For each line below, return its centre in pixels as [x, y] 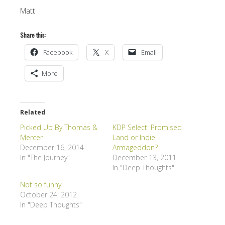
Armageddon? [135, 147]
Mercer [31, 137]
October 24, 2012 [48, 194]
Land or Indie [134, 137]
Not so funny [41, 184]
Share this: [33, 35]
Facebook [58, 52]
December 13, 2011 [144, 157]
